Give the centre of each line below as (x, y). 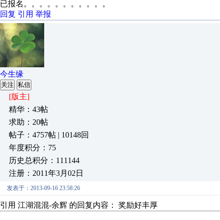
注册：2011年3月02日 (46, 173)
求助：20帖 (28, 122)
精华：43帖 (28, 109)
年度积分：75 (32, 148)
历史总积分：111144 (44, 160)
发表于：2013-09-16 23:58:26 (43, 188)
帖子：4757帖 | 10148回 (49, 135)
